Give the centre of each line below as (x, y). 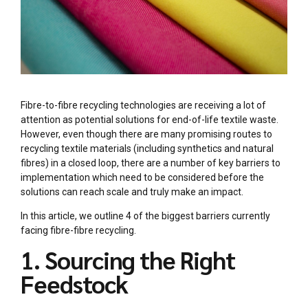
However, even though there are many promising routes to (146, 134)
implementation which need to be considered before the (142, 178)
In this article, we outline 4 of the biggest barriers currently (145, 216)
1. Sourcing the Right (128, 260)
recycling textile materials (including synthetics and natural (147, 149)
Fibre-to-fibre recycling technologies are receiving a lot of (143, 106)
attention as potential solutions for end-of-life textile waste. (150, 120)
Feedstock (74, 284)
